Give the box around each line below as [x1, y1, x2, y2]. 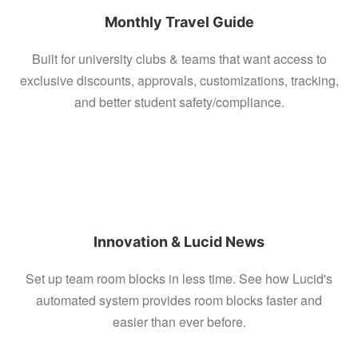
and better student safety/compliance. [74, 93, 284, 112]
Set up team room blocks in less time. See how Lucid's [26, 269, 332, 288]
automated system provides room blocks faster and [36, 291, 322, 310]
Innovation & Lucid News [93, 233, 265, 251]
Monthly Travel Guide [104, 14, 254, 31]
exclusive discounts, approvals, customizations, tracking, [19, 71, 339, 90]
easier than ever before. [112, 312, 246, 332]
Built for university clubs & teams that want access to [31, 50, 327, 69]
